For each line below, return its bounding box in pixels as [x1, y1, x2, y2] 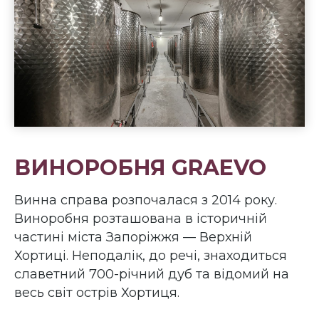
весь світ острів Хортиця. [14, 285, 179, 301]
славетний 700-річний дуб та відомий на [14, 266, 289, 283]
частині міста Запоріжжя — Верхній [14, 229, 252, 246]
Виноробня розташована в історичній [14, 211, 267, 227]
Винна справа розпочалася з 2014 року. [14, 192, 277, 209]
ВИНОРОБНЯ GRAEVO [14, 155, 266, 182]
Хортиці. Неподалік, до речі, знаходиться [14, 248, 287, 264]
